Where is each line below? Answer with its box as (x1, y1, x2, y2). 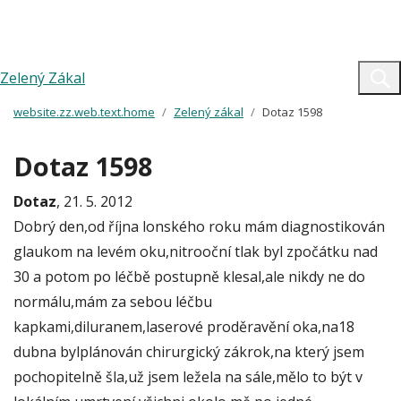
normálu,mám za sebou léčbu (13, 292, 212, 311)
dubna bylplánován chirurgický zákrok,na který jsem (13, 342, 364, 362)
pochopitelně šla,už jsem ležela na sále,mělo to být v (13, 367, 363, 387)
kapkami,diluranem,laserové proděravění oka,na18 (13, 317, 354, 337)
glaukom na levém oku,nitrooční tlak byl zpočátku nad (13, 242, 378, 261)
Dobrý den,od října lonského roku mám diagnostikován (13, 217, 385, 236)
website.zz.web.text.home (13, 104, 155, 120)
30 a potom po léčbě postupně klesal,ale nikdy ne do (13, 267, 365, 286)
